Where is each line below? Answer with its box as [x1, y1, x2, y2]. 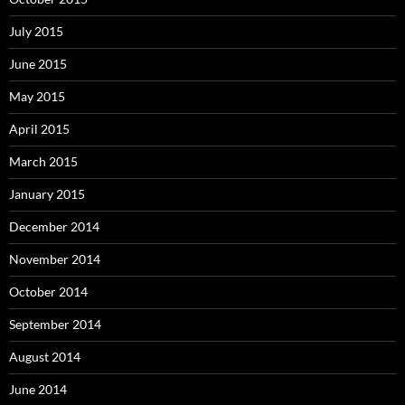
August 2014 [9, 348, 80, 364]
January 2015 [9, 185, 85, 202]
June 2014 [9, 381, 67, 397]
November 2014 [9, 250, 100, 267]
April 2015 [9, 120, 70, 137]
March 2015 [9, 153, 78, 169]
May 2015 [9, 88, 65, 104]
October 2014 [9, 283, 88, 299]
